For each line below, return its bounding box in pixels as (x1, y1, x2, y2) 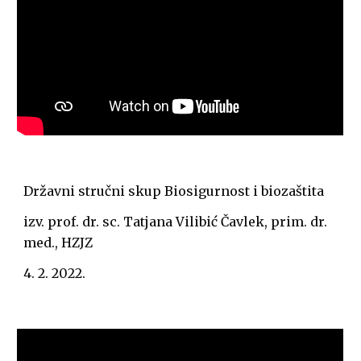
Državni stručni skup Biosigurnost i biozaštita (23, 182, 325, 199)
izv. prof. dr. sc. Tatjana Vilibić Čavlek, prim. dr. (23, 213, 328, 230)
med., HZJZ (23, 234, 97, 251)
